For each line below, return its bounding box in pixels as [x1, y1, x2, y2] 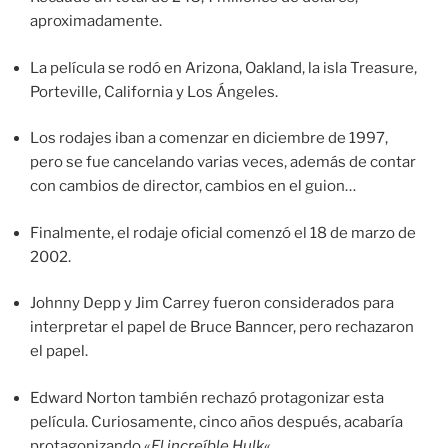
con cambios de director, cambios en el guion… [30, 177, 356, 196]
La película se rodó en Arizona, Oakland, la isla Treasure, [30, 58, 417, 77]
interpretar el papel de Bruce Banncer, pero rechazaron [30, 318, 414, 337]
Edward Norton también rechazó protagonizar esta [30, 388, 384, 407]
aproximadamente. [30, 12, 162, 31]
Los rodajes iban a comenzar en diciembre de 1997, [30, 129, 388, 148]
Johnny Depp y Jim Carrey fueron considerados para [30, 294, 394, 313]
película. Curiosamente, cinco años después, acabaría [30, 412, 403, 431]
